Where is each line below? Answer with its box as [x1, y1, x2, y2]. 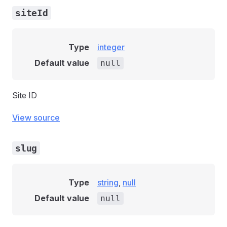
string [97, 177, 119, 187]
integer [97, 42, 125, 52]
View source [12, 112, 60, 123]
